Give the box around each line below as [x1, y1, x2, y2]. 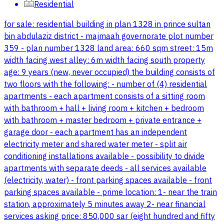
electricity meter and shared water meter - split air [4, 138, 187, 151]
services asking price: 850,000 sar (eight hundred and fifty [4, 210, 215, 223]
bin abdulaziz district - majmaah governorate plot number [4, 30, 213, 43]
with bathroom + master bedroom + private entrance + [4, 114, 201, 127]
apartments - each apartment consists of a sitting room [4, 90, 205, 103]
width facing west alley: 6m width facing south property [4, 54, 205, 67]
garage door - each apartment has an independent [4, 126, 187, 139]
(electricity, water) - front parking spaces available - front [4, 174, 212, 187]
